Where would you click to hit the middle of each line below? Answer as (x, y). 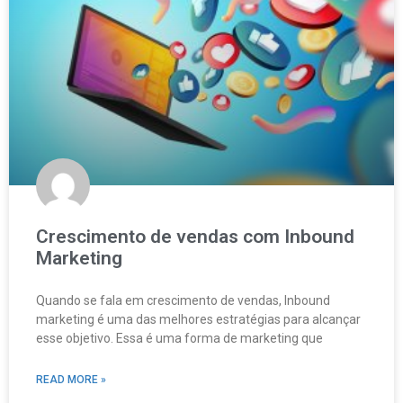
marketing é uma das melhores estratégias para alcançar (198, 319)
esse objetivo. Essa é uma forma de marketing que (179, 338)
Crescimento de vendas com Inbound (195, 236)
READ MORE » (71, 379)
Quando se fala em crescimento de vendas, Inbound (183, 300)
